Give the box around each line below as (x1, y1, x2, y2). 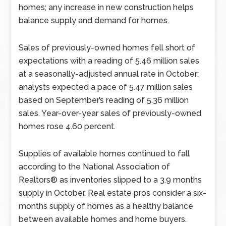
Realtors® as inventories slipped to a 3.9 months (19, 175, 202, 185)
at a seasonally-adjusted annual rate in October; (19, 69, 199, 79)
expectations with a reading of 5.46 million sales (19, 56, 200, 66)
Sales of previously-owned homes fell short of (19, 43, 196, 52)
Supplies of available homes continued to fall (19, 149, 190, 158)
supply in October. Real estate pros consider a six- (19, 188, 207, 198)
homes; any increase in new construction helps (19, 3, 194, 12)
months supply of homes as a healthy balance (19, 201, 194, 211)
